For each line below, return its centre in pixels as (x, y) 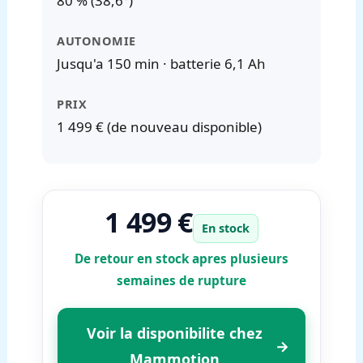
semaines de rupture (181, 280)
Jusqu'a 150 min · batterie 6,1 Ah (162, 63)
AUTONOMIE (96, 41)
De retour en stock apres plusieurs (181, 258)
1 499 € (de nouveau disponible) (160, 126)
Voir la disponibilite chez (175, 333)
